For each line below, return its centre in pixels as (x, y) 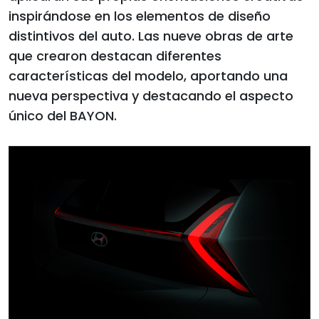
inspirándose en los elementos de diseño (140, 16)
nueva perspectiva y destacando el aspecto (151, 96)
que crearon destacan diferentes (115, 56)
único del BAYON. (63, 116)
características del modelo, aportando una (148, 76)
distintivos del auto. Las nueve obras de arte (151, 36)
